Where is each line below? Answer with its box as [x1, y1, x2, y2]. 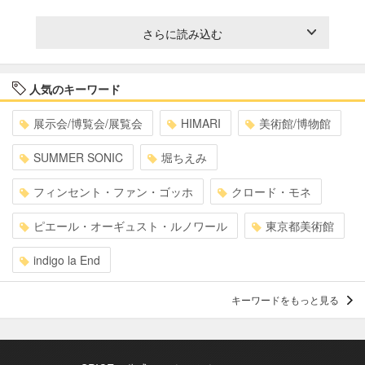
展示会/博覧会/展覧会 [33, 115, 143, 132]
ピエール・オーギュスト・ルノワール [33, 218, 227, 235]
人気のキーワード [26, 81, 121, 98]
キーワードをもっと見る [231, 292, 339, 307]
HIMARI [181, 115, 221, 132]
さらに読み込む [143, 25, 222, 42]
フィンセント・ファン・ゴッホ [33, 183, 193, 200]
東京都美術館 [266, 218, 334, 235]
